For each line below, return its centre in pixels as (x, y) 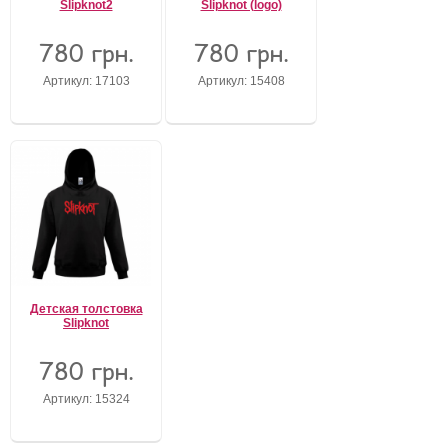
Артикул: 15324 (86, 398)
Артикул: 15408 (241, 80)
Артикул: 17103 (86, 80)
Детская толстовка (86, 309)
